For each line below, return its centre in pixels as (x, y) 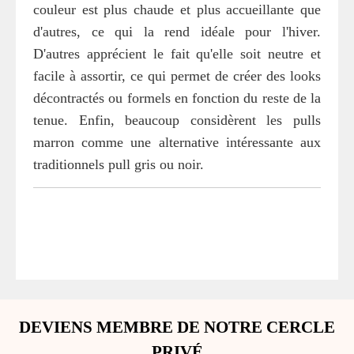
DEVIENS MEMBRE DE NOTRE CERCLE (177, 327)
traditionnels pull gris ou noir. (119, 164)
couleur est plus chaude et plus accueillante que (177, 9)
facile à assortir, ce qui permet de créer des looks (177, 76)
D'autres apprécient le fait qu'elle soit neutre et (177, 54)
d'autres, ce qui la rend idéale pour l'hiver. (177, 32)
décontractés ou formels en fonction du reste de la (177, 98)
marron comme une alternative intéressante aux (177, 142)
